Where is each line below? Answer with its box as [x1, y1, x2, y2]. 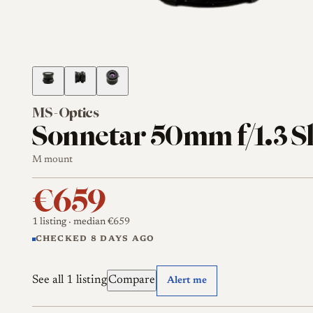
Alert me [167, 275, 208, 286]
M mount [31, 154, 73, 165]
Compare [108, 275, 155, 287]
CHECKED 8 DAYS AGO [35, 235, 155, 243]
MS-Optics [31, 103, 99, 123]
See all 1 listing [31, 275, 107, 287]
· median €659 [66, 217, 130, 228]
